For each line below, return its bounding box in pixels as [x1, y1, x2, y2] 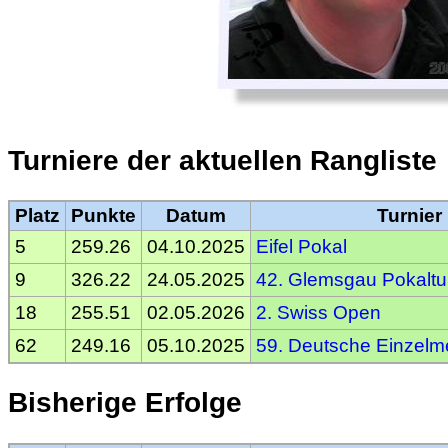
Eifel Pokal [256, 236, 347, 258]
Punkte [71, 205, 136, 227]
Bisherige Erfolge [8, 387, 242, 419]
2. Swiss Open [256, 302, 381, 324]
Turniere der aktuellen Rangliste [8, 144, 437, 176]
